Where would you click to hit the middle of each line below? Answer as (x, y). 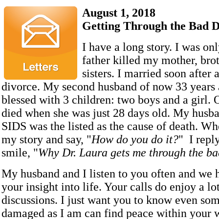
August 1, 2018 (119, 13)
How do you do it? (135, 139)
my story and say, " (46, 139)
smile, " (20, 153)
